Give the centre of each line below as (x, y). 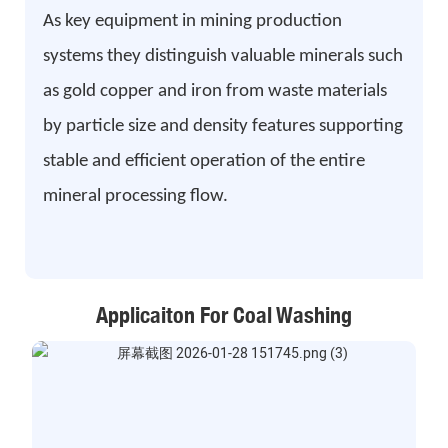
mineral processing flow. (135, 196)
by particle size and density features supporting (222, 126)
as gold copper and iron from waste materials (214, 91)
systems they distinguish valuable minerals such (222, 56)
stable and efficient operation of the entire (203, 161)
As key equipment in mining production (192, 21)
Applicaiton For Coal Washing (224, 315)
